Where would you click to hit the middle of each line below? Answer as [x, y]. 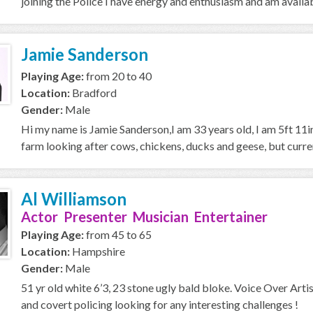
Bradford [93, 93]
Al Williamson [74, 199]
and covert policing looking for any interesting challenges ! [160, 304]
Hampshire [97, 251]
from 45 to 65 [118, 234]
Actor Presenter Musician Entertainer [144, 217]
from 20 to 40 [118, 76]
